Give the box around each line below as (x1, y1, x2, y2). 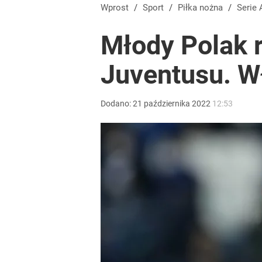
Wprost (101, 2, 129, 13)
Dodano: (101, 99, 133, 108)
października (144, 99, 190, 108)
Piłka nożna (183, 2, 223, 13)
